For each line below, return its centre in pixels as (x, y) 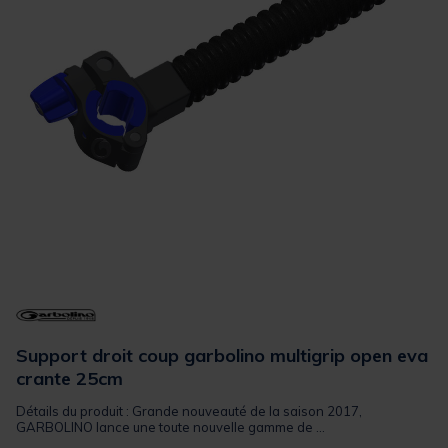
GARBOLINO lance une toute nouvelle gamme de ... (170, 427)
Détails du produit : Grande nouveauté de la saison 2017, (189, 411)
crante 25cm (69, 379)
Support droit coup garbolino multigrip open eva (222, 356)
